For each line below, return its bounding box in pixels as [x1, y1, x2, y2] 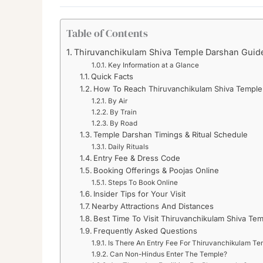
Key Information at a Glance [107, 60, 199, 69]
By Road [109, 119, 137, 127]
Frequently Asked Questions [93, 225, 198, 235]
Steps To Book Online [107, 178, 178, 187]
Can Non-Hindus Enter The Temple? [109, 249, 227, 258]
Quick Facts [91, 71, 134, 81]
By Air [107, 96, 127, 105]
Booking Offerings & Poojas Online [93, 165, 220, 175]
